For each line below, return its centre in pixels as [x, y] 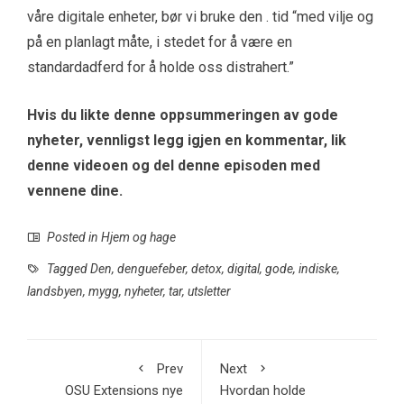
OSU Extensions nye [124, 391]
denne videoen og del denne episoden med [174, 166]
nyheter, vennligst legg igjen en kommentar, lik [187, 141]
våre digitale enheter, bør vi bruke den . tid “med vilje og [200, 17]
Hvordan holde [263, 391]
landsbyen [55, 292]
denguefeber [151, 269]
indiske [318, 269]
